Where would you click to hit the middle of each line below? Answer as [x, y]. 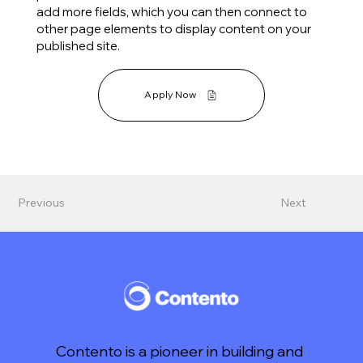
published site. [78, 45]
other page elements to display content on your [173, 28]
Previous [42, 203]
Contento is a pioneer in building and [180, 351]
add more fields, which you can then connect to [171, 11]
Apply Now [171, 95]
